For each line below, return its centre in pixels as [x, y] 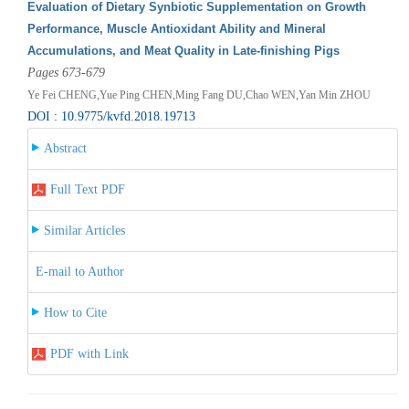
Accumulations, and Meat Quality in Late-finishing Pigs [183, 50]
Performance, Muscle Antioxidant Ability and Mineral [176, 28]
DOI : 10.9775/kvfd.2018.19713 [111, 116]
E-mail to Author [79, 271]
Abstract [65, 148]
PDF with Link [89, 353]
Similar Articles [84, 230]
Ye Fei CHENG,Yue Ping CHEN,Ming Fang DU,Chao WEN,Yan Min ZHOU [199, 94]
